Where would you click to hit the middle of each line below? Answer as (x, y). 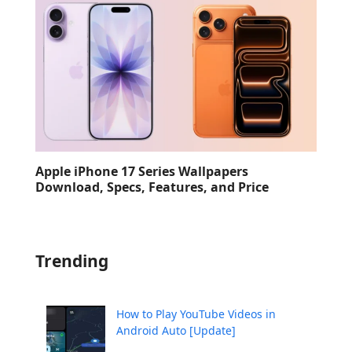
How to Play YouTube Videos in (196, 313)
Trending (71, 260)
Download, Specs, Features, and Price (152, 187)
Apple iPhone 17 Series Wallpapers (141, 171)
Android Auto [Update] (176, 330)
